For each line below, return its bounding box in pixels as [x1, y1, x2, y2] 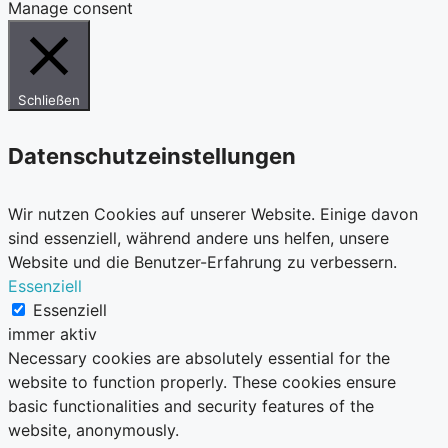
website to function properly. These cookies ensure [8, 372, 396, 393]
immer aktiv [8, 324, 97, 345]
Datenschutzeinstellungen [8, 142, 296, 169]
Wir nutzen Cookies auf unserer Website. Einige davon [8, 204, 418, 225]
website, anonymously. [8, 420, 179, 441]
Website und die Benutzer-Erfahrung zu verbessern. [8, 252, 397, 273]
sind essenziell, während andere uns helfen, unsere [8, 228, 389, 249]
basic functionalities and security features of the [8, 396, 374, 417]
